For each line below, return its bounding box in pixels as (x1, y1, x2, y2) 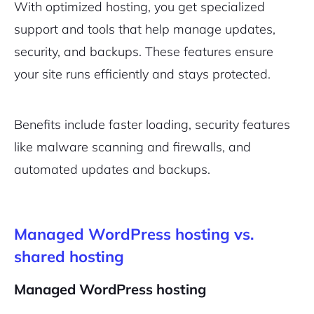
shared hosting (14, 247, 124, 266)
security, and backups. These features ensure (14, 43, 273, 60)
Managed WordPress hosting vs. (14, 224, 254, 244)
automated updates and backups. (14, 161, 210, 177)
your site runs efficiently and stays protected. (14, 66, 271, 82)
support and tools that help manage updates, (14, 21, 275, 37)
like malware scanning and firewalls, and (14, 139, 251, 155)
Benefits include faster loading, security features (14, 116, 290, 132)
